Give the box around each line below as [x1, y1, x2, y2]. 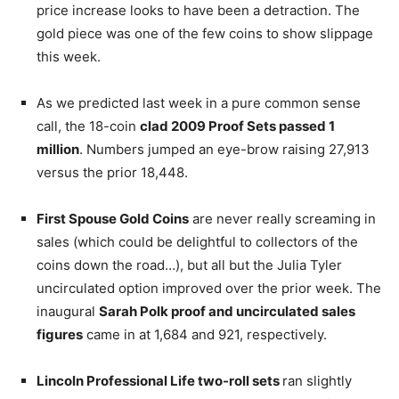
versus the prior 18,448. [37, 164, 188, 181]
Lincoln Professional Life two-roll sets [37, 372, 282, 389]
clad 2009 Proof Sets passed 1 [140, 118, 335, 134]
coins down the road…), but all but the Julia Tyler [37, 256, 342, 273]
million [37, 141, 79, 158]
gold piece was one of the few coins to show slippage [37, 25, 373, 42]
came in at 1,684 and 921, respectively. [83, 326, 327, 343]
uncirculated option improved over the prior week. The [37, 280, 381, 297]
